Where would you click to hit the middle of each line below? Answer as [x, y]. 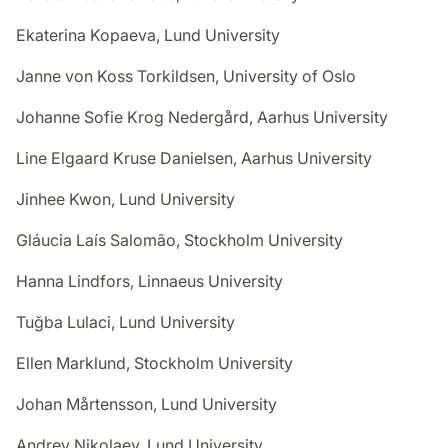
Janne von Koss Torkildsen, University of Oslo [186, 76]
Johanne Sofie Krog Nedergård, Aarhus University [202, 117]
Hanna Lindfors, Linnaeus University [149, 281]
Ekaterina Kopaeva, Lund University [148, 35]
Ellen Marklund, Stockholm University [154, 363]
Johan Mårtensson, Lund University [146, 404]
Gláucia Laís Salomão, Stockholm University [179, 240]
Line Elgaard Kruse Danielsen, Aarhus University [194, 158]
